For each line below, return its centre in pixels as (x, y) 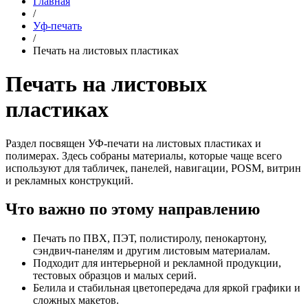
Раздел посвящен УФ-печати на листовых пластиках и (133, 143)
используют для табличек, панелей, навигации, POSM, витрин (153, 168)
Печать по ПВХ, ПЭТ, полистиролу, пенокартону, (150, 239)
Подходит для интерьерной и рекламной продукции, (157, 263)
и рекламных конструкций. (69, 180)
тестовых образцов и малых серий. (115, 276)
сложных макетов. (76, 300)
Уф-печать (57, 25)
